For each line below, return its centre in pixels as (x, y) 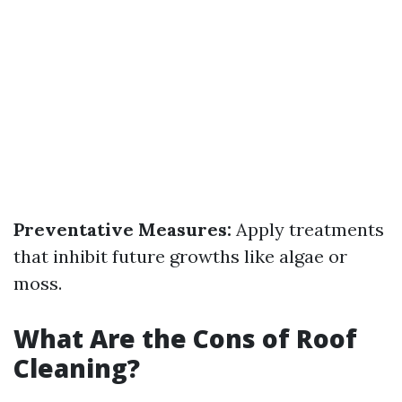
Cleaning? (77, 368)
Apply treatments (308, 229)
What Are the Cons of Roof (185, 338)
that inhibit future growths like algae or (180, 256)
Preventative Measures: (122, 229)
